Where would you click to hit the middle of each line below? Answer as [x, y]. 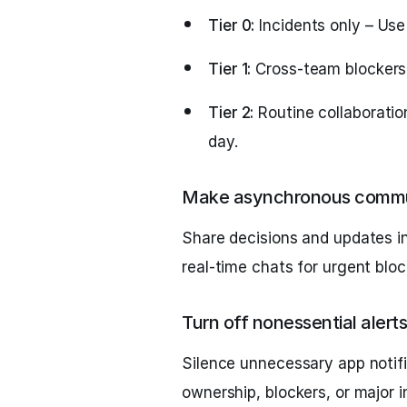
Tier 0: [232, 25]
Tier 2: [231, 113]
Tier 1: [230, 69]
